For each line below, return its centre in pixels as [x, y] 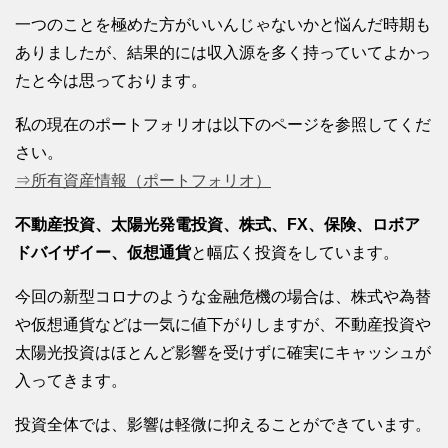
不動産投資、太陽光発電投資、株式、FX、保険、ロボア [217, 225]
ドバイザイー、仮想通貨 [103, 253]
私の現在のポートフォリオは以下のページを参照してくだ [223, 125]
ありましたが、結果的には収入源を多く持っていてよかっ [223, 53]
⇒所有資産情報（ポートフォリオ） [143, 181]
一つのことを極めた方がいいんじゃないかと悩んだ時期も [223, 25]
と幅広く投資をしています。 [295, 253]
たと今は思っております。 [111, 81]
